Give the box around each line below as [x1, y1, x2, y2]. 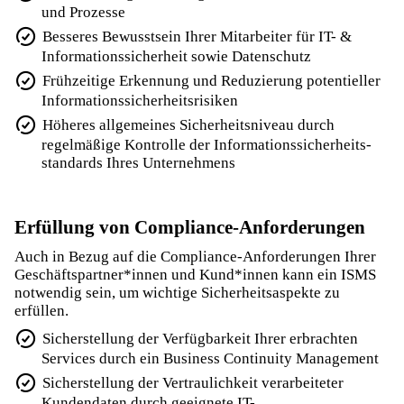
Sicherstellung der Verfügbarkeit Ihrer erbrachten [42, 329, 359, 347]
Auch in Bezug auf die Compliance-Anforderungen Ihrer [14, 248, 376, 265]
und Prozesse [41, 3, 125, 21]
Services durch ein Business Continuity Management [41, 350, 379, 367]
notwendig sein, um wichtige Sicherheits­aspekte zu [14, 284, 340, 301]
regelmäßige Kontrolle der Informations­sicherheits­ [41, 135, 372, 153]
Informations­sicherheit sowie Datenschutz [41, 47, 311, 65]
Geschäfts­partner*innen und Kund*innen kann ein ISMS [14, 266, 376, 283]
